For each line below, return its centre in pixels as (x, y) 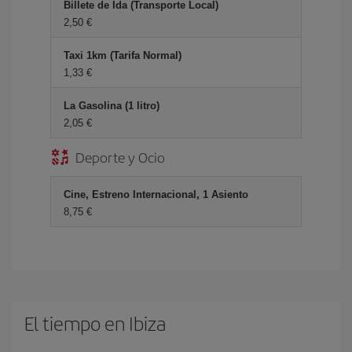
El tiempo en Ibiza (95, 323)
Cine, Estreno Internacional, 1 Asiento (156, 194)
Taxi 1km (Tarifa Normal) (123, 55)
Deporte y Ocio (120, 157)
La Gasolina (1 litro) (112, 106)
